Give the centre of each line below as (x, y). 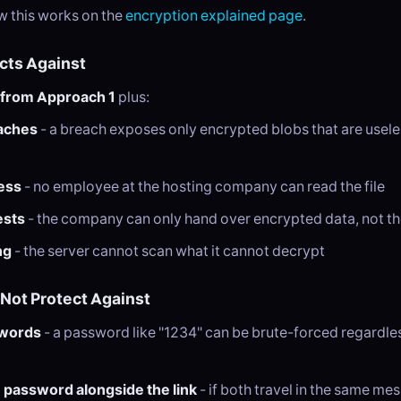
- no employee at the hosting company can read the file (203, 186)
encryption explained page (214, 15)
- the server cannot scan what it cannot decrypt (168, 251)
